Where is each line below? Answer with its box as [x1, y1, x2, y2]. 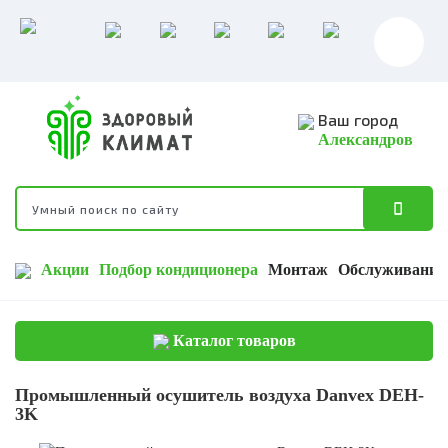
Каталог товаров [168, 332, 296, 350]
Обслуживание [338, 261, 445, 279]
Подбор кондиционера [99, 261, 258, 279]
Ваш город [314, 110, 398, 129]
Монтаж [268, 261, 328, 279]
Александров [318, 131, 413, 149]
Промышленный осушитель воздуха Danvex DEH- [15, 385, 424, 406]
